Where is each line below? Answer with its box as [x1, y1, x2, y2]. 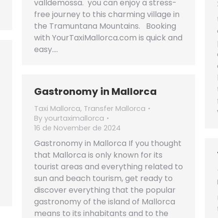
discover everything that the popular [34, 184, 176, 196]
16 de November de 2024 [34, 123, 121, 133]
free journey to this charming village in [34, 8, 180, 20]
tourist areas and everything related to [34, 161, 183, 172]
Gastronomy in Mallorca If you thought [34, 138, 182, 149]
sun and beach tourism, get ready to [34, 173, 173, 184]
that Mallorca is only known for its [34, 149, 163, 161]
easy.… [34, 43, 58, 55]
